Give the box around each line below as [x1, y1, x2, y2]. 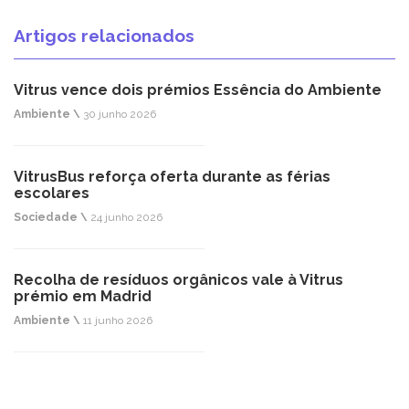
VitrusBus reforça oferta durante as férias [14, 168, 330, 186]
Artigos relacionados [14, 26, 194, 47]
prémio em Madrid [14, 288, 152, 306]
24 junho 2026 [88, 211, 163, 225]
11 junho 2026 [80, 314, 152, 328]
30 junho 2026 [80, 108, 156, 121]
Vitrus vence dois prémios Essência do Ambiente [14, 81, 382, 100]
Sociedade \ [14, 211, 88, 225]
